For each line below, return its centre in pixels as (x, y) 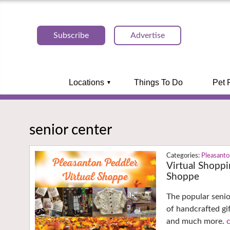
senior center (71, 130)
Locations (86, 82)
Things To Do (158, 82)
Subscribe (71, 35)
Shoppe (183, 177)
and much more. (197, 222)
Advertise (148, 35)
